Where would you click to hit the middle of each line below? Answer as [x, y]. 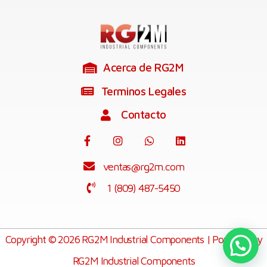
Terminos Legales [144, 91]
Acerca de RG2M [144, 68]
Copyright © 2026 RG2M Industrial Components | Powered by [133, 239]
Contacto [143, 115]
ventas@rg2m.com [144, 166]
